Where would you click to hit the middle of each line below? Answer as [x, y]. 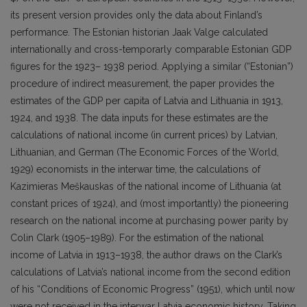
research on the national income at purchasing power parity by [149, 221]
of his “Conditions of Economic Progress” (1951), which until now [152, 289]
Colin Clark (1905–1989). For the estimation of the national [137, 238]
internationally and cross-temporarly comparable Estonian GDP [151, 49]
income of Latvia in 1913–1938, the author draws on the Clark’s [146, 255]
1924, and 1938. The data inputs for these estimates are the [139, 118]
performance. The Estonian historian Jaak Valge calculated [139, 32]
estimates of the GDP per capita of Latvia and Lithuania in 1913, [147, 101]
